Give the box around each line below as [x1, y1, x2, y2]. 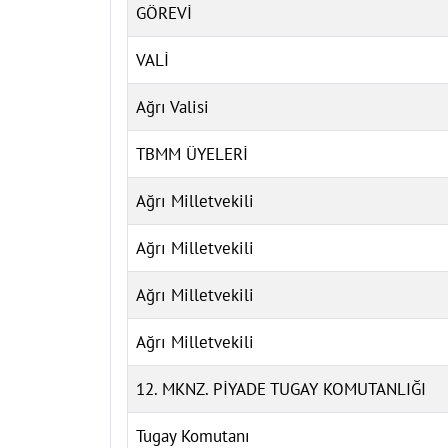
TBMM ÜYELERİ [136, 142, 248, 165]
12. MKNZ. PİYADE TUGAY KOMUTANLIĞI [136, 377, 426, 400]
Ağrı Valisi [136, 95, 209, 118]
